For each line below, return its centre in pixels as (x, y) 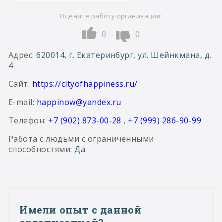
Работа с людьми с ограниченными (81, 139)
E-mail (21, 102)
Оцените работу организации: (111, 16)
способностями (40, 149)
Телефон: (28, 120)
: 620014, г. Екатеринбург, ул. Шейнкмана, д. (122, 55)
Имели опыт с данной (81, 210)
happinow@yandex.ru (79, 102)
